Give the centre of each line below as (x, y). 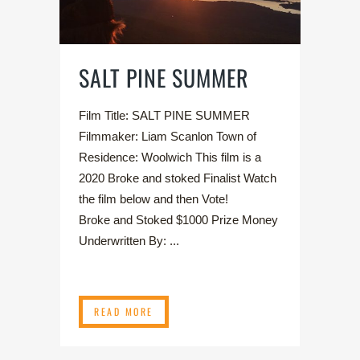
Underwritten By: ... (129, 241)
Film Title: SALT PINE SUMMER (164, 116)
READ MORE (124, 312)
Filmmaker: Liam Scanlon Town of (168, 137)
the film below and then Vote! (163, 199)
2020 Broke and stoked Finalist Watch (178, 178)
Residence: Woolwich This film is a (170, 157)
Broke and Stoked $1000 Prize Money (178, 220)
